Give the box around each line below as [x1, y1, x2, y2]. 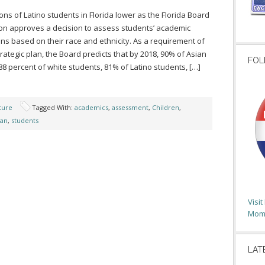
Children [152, 103, 179, 112]
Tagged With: [32, 103, 75, 112]
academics [75, 103, 108, 112]
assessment [112, 103, 148, 112]
